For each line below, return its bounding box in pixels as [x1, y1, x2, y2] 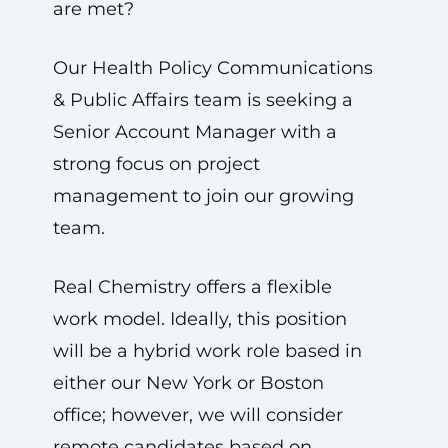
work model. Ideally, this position [52, 308, 347, 330]
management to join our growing [52, 185, 354, 207]
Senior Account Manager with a [52, 121, 337, 143]
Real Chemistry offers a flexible [52, 276, 332, 298]
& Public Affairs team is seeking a [52, 89, 353, 111]
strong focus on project [52, 153, 260, 175]
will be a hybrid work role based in [52, 340, 362, 362]
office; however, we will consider [52, 404, 343, 426]
